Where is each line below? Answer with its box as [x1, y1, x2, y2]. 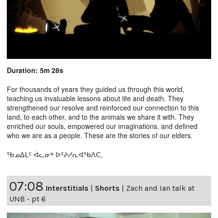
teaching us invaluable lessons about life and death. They [7, 93, 183, 104]
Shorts [95, 183, 120, 193]
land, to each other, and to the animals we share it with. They [7, 112, 194, 122]
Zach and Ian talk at [126, 183, 195, 193]
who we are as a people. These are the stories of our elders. [7, 130, 193, 141]
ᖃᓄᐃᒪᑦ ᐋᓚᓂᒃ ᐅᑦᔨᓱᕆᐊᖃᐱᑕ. [7, 149, 103, 160]
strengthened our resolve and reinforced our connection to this [7, 103, 199, 113]
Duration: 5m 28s [7, 65, 63, 75]
